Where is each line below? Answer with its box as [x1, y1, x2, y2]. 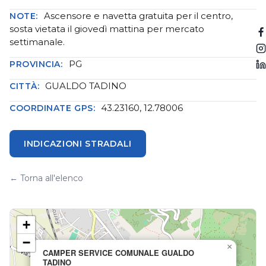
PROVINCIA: [9, 59, 63, 69]
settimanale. [9, 36, 65, 47]
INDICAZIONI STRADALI [24, 138, 132, 149]
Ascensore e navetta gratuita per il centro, [43, 10, 233, 21]
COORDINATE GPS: [9, 103, 96, 113]
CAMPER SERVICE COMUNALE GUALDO [43, 247, 194, 258]
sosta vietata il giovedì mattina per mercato [9, 23, 204, 34]
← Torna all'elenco [9, 173, 83, 183]
